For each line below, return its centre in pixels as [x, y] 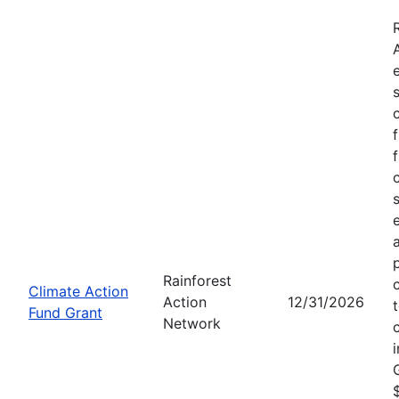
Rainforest [197, 280]
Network [192, 323]
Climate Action [78, 291]
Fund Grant [65, 312]
